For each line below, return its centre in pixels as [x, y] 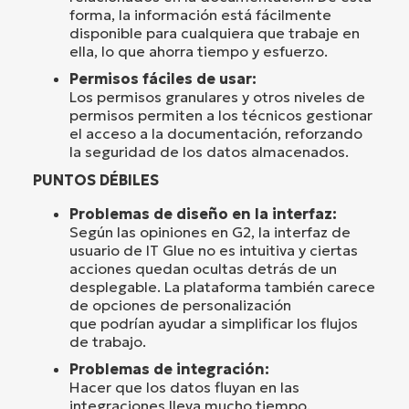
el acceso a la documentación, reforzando [216, 134]
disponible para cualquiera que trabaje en [215, 33]
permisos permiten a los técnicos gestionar [221, 115]
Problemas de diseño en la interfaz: [203, 214]
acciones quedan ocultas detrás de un [203, 269]
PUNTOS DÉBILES [96, 180]
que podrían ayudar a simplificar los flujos [214, 324]
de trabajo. [108, 342]
